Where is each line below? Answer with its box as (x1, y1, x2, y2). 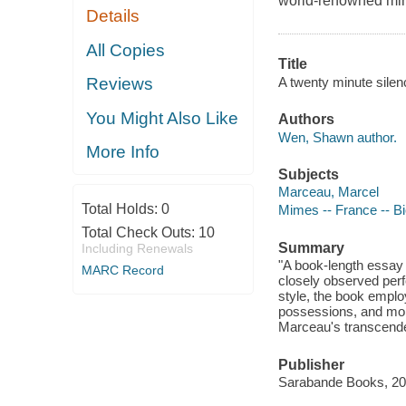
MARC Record (81, 262, 164, 277)
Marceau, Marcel (277, 184, 379, 200)
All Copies (86, 40, 166, 60)
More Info (86, 142, 160, 162)
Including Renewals (81, 240, 193, 256)
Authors (277, 111, 334, 128)
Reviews (86, 74, 154, 94)
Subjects (277, 166, 339, 182)
